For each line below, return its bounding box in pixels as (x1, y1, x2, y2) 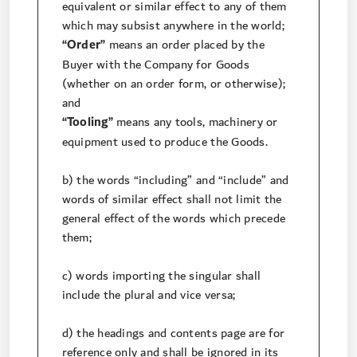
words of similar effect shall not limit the (61, 189, 282, 210)
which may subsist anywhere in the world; (61, 15, 284, 37)
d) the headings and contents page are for (61, 323, 285, 344)
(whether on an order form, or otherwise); (61, 73, 286, 95)
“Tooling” (61, 112, 113, 134)
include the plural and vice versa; (61, 284, 236, 306)
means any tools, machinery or (112, 112, 278, 133)
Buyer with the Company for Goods (61, 54, 249, 76)
